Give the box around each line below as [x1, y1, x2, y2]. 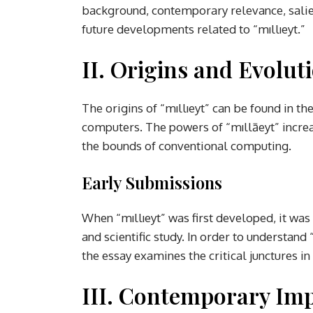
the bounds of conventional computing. [82, 138, 291, 153]
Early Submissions [82, 170, 222, 194]
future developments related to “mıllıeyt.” [82, 21, 305, 36]
